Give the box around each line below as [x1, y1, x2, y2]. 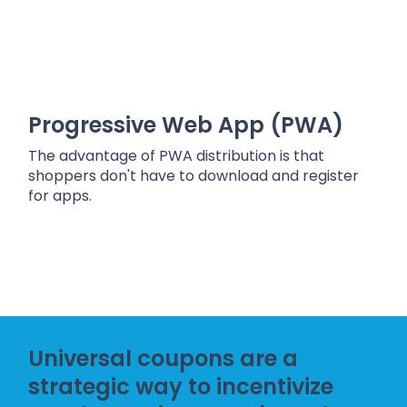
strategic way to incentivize [28, 372, 334, 402]
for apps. [28, 185, 96, 207]
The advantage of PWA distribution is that [28, 145, 325, 167]
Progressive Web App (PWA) [27, 110, 343, 141]
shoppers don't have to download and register [28, 165, 360, 187]
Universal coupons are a [28, 343, 299, 374]
